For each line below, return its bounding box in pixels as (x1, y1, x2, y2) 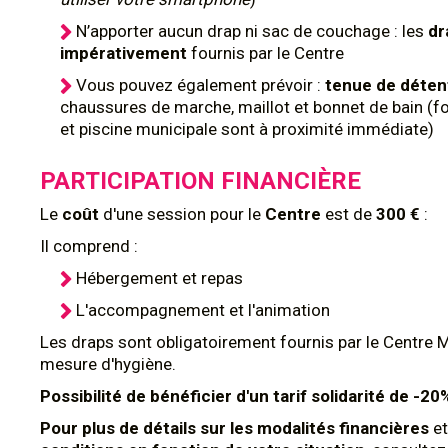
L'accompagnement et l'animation (76, 300, 330, 320)
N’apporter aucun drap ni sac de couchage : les (76, 21, 428, 41)
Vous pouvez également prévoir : (76, 75, 325, 95)
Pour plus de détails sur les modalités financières (40, 418, 429, 438)
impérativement (60, 43, 191, 63)
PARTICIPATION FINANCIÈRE (40, 167, 361, 195)
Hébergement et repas (76, 268, 243, 288)
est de (325, 204, 376, 224)
